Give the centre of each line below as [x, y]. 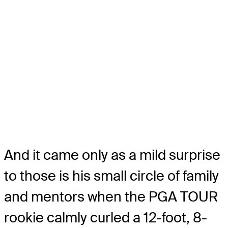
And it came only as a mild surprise [112, 155]
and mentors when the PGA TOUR [111, 196]
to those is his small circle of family [111, 176]
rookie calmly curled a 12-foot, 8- [106, 217]
